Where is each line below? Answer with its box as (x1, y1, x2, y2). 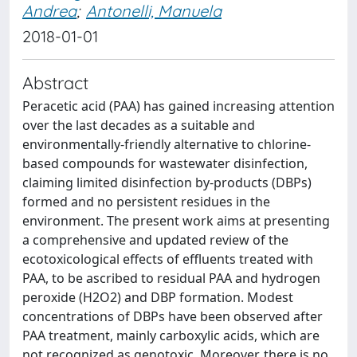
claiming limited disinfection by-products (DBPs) (22, 174, 312, 191)
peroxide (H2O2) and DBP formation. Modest (22, 288, 293, 306)
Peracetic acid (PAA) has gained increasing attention (22, 97, 335, 115)
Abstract (22, 72, 88, 93)
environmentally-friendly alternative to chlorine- (22, 135, 311, 153)
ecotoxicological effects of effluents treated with (22, 250, 313, 268)
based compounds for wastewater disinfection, (22, 155, 308, 172)
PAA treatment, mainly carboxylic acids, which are (22, 327, 320, 344)
